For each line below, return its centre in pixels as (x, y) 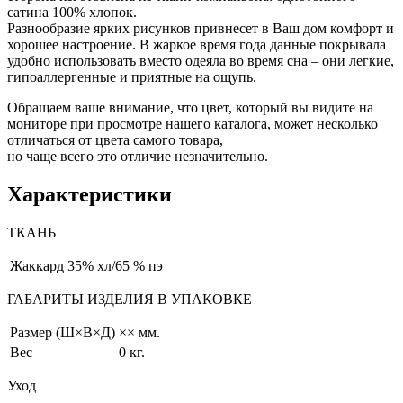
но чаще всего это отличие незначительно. (138, 156)
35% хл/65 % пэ (115, 265)
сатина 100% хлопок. (72, 12)
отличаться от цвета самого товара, (115, 139)
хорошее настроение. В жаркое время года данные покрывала (197, 44)
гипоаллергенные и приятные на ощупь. (132, 76)
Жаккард (37, 265)
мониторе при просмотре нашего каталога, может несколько (193, 123)
